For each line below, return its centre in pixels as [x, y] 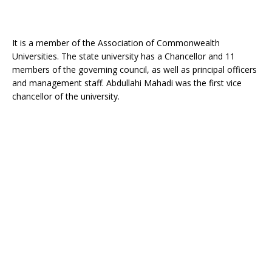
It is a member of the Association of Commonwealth [116, 42]
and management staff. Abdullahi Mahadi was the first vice [127, 83]
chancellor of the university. [66, 96]
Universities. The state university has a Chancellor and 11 [124, 56]
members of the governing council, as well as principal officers [134, 69]
